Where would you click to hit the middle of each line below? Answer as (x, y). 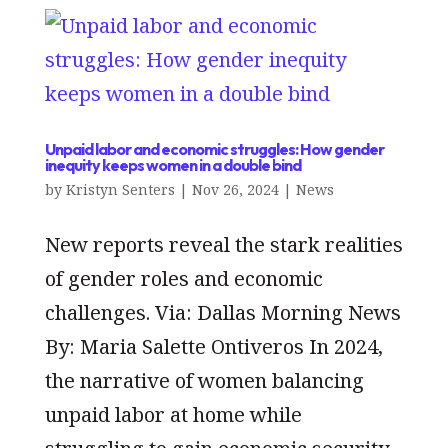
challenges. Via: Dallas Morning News (222, 312)
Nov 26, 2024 (235, 189)
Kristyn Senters (120, 189)
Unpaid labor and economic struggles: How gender (214, 148)
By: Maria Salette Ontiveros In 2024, (213, 346)
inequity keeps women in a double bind (172, 164)
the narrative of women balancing (204, 380)
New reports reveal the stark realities (223, 244)
